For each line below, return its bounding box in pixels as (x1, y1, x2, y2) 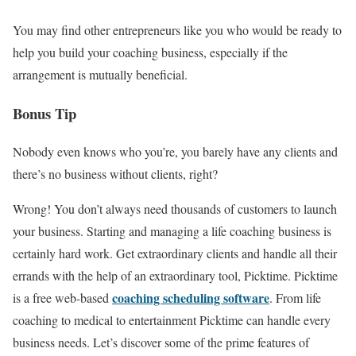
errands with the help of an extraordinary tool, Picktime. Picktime (13, 267, 338, 284)
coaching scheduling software (112, 288, 269, 308)
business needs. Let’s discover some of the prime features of (13, 334, 309, 351)
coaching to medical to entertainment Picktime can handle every (13, 311, 331, 329)
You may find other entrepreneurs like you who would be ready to (13, 21, 342, 38)
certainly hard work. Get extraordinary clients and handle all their (13, 245, 337, 262)
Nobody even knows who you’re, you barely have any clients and (13, 143, 338, 161)
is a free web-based (13, 289, 112, 307)
